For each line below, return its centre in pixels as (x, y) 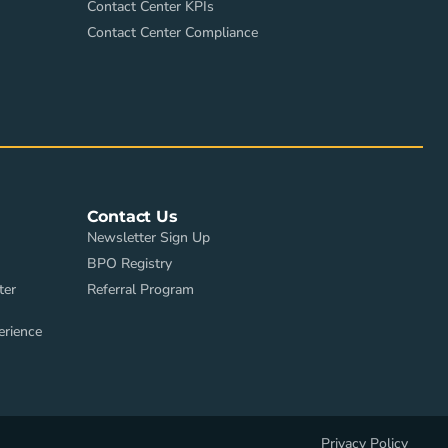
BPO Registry (129, 264)
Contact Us (132, 217)
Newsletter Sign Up (148, 238)
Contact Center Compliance (172, 33)
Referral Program (140, 290)
